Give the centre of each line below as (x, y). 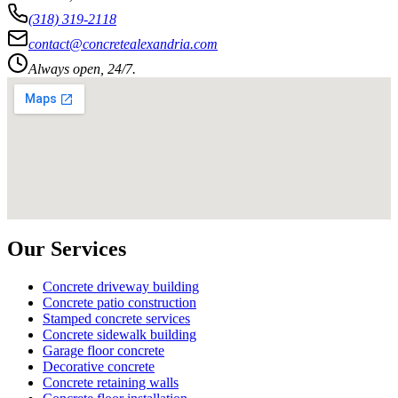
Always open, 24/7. (82, 68)
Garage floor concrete (103, 350)
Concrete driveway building (121, 286)
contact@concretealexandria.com (123, 44)
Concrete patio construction (119, 302)
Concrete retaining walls (111, 382)
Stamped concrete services (116, 318)
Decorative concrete (99, 366)
